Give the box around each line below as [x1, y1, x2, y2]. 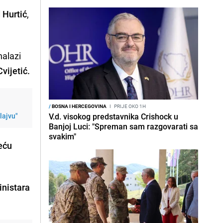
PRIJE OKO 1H [113, 103, 146, 110]
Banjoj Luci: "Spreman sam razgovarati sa [49, 121, 198, 132]
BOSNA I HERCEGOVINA [51, 103, 107, 110]
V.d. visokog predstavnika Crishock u [49, 111, 178, 122]
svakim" [49, 131, 76, 142]
